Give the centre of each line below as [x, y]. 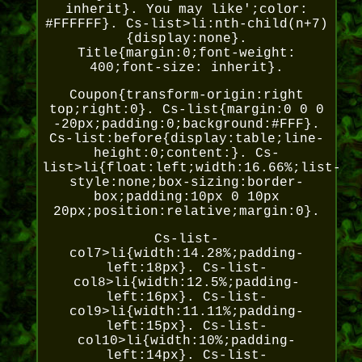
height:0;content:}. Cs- [186, 154]
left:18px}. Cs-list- [186, 269]
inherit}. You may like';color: [186, 10]
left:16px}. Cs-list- [186, 298]
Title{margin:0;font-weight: [186, 54]
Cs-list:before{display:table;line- [186, 139]
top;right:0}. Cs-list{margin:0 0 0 [186, 110]
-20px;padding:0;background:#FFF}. [186, 125]
